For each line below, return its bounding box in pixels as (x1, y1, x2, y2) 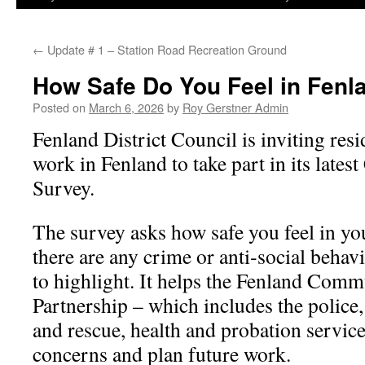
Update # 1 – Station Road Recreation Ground (44, 41, 287, 58)
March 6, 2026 (89, 99, 164, 116)
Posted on (33, 99, 86, 116)
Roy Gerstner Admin (182, 99, 288, 116)
